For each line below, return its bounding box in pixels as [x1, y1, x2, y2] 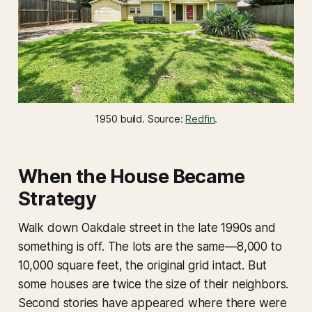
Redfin [185, 113, 215, 125]
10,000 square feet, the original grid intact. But [17, 258, 267, 273]
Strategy [17, 187, 97, 211]
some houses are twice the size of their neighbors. [17, 277, 289, 292]
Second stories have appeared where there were [17, 296, 288, 311]
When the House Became [17, 165, 245, 189]
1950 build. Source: [94, 113, 186, 125]
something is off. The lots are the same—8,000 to [17, 240, 282, 254]
